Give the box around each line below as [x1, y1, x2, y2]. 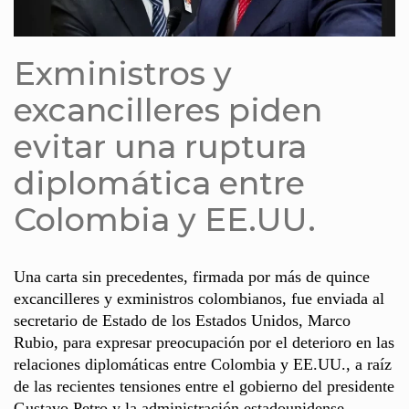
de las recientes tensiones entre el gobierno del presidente [14, 376, 394, 395]
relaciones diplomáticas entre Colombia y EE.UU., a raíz [14, 354, 392, 373]
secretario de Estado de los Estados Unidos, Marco [14, 310, 351, 330]
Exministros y [14, 53, 232, 93]
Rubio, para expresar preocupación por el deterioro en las [14, 332, 394, 351]
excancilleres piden [14, 89, 322, 130]
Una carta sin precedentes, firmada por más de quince [14, 267, 370, 286]
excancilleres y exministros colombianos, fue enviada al [14, 288, 384, 308]
